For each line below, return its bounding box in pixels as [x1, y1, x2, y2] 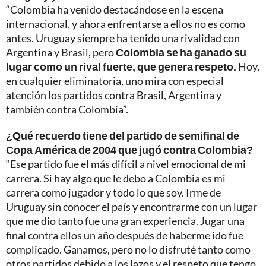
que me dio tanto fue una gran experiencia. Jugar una [6, 214, 245, 227]
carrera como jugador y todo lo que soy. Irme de [6, 185, 221, 199]
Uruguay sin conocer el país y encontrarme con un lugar [6, 199, 257, 213]
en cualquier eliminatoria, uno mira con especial [6, 74, 224, 87]
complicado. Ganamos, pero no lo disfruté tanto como [6, 242, 251, 256]
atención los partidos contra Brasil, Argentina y [6, 88, 221, 102]
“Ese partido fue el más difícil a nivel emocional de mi [6, 157, 246, 170]
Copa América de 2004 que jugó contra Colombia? [6, 142, 253, 156]
